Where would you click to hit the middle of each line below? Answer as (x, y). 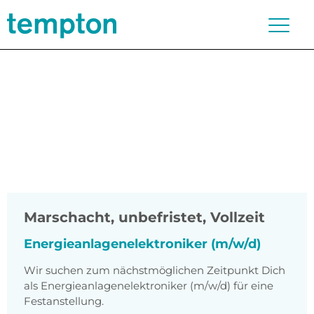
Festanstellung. (64, 301)
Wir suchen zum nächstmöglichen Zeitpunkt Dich (155, 271)
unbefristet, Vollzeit (192, 218)
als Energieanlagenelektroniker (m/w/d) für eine (149, 286)
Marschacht (67, 218)
